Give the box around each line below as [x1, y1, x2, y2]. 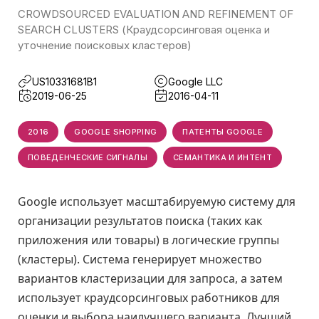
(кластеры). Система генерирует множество [18, 251, 262, 267]
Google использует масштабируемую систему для [18, 194, 296, 209]
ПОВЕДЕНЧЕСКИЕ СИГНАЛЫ [28, 152, 147, 162]
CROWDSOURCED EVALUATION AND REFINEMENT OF [18, 7, 293, 21]
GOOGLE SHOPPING [74, 127, 157, 137]
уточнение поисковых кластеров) [18, 38, 192, 52]
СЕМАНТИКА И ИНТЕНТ [172, 152, 272, 162]
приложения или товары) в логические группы [18, 232, 279, 248]
